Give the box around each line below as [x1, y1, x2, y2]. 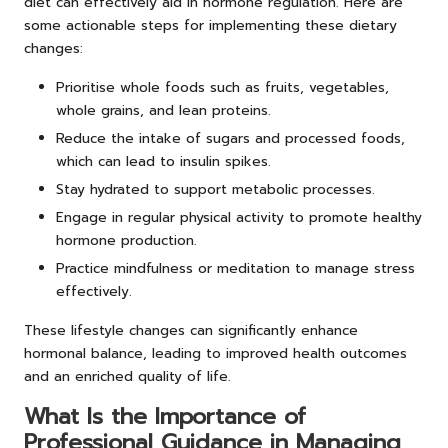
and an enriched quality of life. [24, 366, 231, 388]
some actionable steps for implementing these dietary [24, 14, 397, 36]
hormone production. [56, 230, 197, 251]
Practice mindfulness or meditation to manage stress [56, 258, 415, 280]
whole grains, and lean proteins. [56, 99, 271, 121]
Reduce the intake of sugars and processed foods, [56, 127, 405, 149]
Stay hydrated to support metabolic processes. [56, 178, 375, 200]
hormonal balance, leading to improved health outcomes [24, 343, 407, 365]
